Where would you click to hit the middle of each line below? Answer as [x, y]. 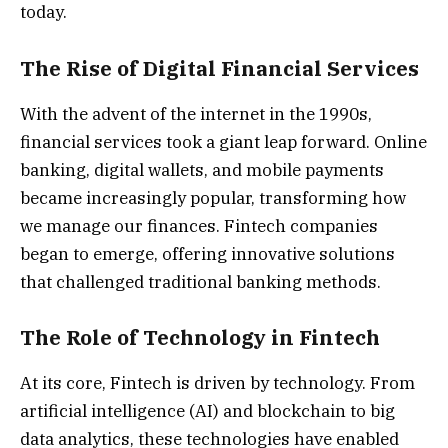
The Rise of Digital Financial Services [219, 69]
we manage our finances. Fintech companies [199, 225]
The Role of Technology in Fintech [200, 338]
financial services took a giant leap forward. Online [223, 141]
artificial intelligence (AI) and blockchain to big [207, 410]
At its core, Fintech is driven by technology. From [217, 382]
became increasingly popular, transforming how [213, 197]
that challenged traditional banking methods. [200, 281]
